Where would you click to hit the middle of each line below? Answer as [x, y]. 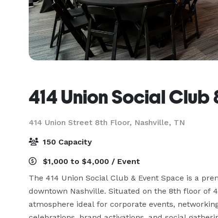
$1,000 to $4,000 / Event [90, 161]
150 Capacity [66, 142]
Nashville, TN [160, 122]
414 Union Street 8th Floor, [82, 122]
